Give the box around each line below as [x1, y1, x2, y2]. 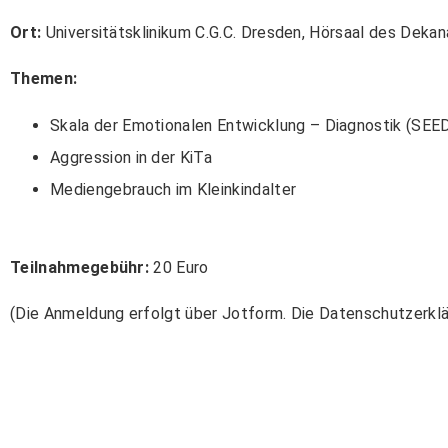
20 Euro [149, 257, 209, 277]
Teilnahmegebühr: [10, 257, 150, 277]
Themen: [10, 69, 78, 89]
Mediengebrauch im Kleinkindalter [50, 179, 297, 199]
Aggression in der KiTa [50, 147, 213, 167]
